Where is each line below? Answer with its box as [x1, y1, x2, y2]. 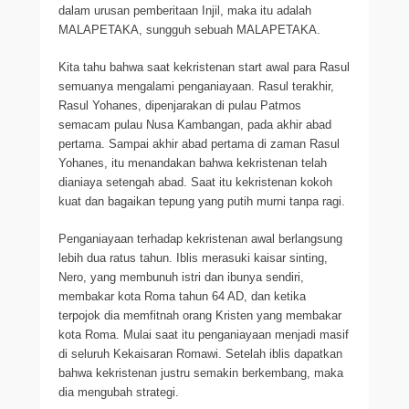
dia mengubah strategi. [58, 385, 179, 399]
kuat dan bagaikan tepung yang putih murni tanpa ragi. [58, 194, 345, 208]
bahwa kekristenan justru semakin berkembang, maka [58, 366, 343, 380]
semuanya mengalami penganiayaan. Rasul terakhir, [58, 79, 334, 93]
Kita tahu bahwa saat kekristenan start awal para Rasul [58, 60, 350, 74]
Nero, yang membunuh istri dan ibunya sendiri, [58, 270, 304, 284]
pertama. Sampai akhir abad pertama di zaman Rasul [58, 137, 340, 151]
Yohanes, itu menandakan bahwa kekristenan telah [58, 156, 327, 170]
